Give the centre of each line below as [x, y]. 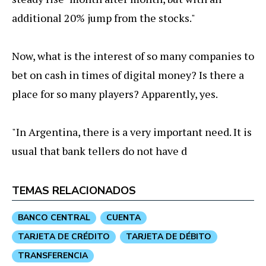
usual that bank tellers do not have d [99, 151]
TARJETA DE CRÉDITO [64, 236]
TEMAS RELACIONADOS [74, 190]
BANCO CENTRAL [54, 217]
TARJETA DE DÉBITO [169, 236]
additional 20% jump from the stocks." [104, 18]
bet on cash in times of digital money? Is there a [128, 75]
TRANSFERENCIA [53, 255]
